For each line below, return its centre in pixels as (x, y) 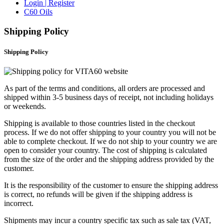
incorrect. (19, 203)
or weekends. (25, 106)
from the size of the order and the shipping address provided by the (109, 159)
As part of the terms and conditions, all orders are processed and (104, 88)
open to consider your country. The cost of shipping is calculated (105, 150)
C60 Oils (38, 12)
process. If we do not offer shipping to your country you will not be (110, 132)
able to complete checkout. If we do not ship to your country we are (110, 141)
